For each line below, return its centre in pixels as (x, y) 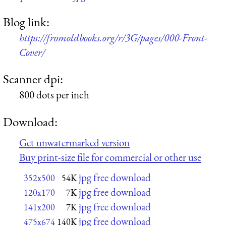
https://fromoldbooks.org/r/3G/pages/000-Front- (113, 37)
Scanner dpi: (33, 79)
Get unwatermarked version (74, 143)
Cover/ (32, 52)
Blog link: (26, 21)
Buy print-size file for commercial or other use (110, 157)
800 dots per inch (54, 95)
